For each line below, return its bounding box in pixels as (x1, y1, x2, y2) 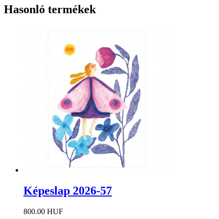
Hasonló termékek (4, 3, 96, 16)
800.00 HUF (23, 207, 63, 216)
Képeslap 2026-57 (23, 184, 112, 197)
